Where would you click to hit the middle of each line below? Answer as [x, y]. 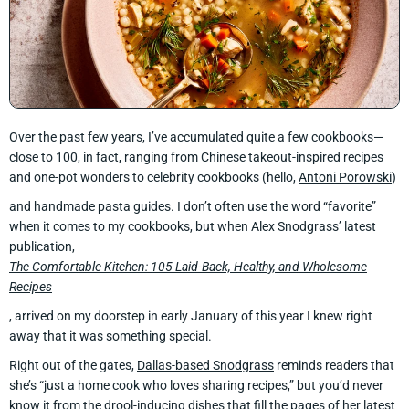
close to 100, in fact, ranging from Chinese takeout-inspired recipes [196, 157]
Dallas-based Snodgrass [205, 365]
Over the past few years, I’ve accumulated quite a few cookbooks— [196, 136]
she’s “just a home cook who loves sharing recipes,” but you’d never [196, 385]
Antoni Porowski [345, 177]
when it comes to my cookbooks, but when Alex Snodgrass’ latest [193, 226]
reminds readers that [334, 365]
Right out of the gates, [73, 365]
